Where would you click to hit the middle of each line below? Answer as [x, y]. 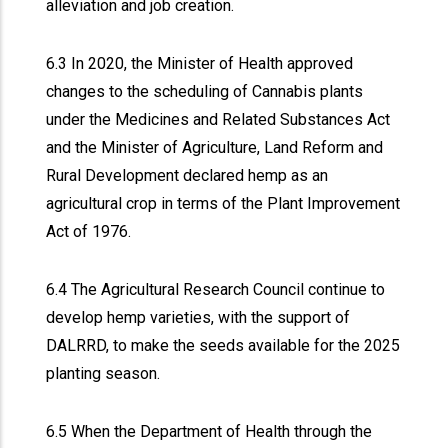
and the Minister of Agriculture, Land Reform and [215, 147]
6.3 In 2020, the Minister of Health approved [200, 63]
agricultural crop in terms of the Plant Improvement [223, 203]
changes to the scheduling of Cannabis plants [205, 91]
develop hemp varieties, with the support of [198, 317]
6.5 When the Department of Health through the [209, 431]
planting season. [103, 373]
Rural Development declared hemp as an [187, 175]
